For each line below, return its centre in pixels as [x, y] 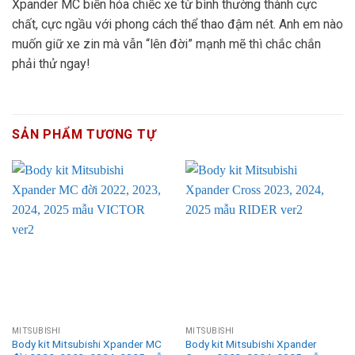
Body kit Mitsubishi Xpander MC [86, 344]
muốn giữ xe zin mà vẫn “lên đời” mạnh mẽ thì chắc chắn [166, 44]
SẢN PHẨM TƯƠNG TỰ [84, 134]
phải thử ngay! [51, 63]
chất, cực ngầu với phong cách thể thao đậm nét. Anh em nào [177, 24]
